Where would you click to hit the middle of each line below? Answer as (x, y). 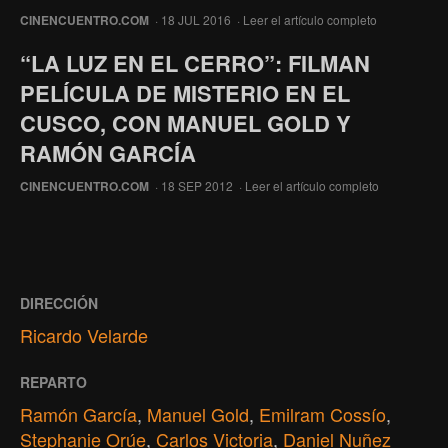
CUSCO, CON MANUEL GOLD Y (185, 122)
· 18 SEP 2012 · (197, 185)
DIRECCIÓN (59, 302)
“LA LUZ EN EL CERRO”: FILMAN (195, 62)
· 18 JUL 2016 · (196, 19)
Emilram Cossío (322, 413)
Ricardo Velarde (84, 334)
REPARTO (53, 381)
